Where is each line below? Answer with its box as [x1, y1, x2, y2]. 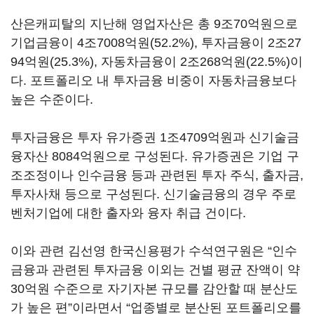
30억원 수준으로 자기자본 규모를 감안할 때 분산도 [11, 282, 298, 296]
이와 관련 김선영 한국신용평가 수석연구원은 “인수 [11, 244, 297, 258]
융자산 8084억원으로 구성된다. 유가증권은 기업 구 [11, 149, 299, 163]
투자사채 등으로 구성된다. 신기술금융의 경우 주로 [11, 187, 296, 201]
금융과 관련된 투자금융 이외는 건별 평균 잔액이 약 [11, 263, 300, 277]
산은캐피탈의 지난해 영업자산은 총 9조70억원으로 [11, 17, 298, 31]
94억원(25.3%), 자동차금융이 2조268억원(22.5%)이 [11, 55, 303, 69]
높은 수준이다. [11, 93, 93, 107]
